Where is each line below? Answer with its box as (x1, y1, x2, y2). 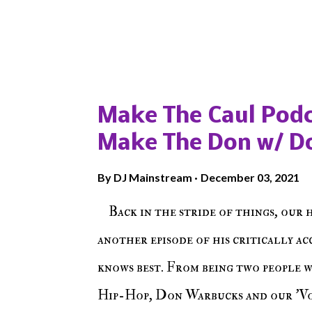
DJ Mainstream (114, 171, 192, 185)
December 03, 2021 (201, 171, 299, 185)
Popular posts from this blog (97, 65, 265, 79)
